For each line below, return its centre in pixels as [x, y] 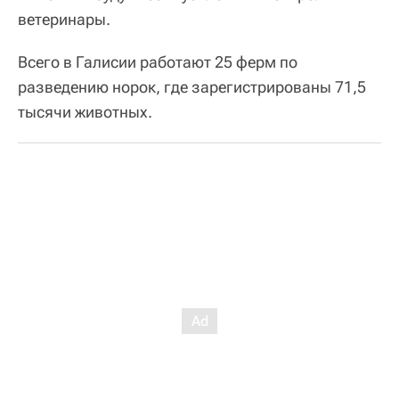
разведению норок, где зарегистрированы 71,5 [192, 86]
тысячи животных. [85, 111]
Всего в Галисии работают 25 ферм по [158, 61]
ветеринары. [64, 19]
